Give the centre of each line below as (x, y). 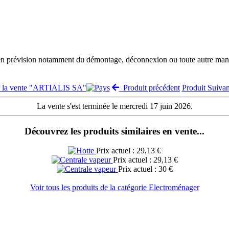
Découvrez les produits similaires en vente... (114, 131)
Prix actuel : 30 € (145, 169)
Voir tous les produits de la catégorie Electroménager (114, 188)
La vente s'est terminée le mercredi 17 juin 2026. (114, 106)
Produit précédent (149, 87)
